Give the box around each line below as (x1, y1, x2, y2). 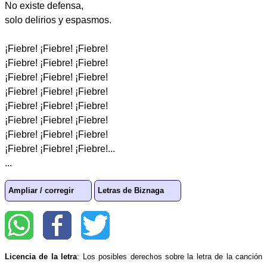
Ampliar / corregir (8, 186, 74, 195)
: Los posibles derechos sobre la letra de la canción (77, 252, 262, 262)
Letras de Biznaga (98, 186, 164, 195)
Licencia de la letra (5, 252, 77, 262)
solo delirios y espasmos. (5, 14, 111, 25)
